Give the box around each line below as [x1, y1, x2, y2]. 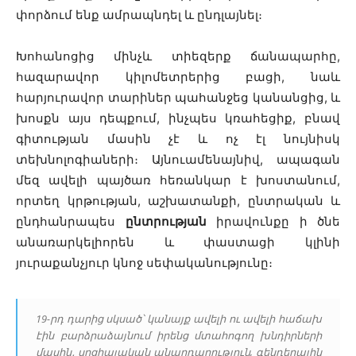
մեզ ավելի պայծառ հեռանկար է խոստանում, [16, 172, 340, 188]
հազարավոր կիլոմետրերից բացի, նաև [16, 69, 340, 85]
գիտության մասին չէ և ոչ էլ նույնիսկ [16, 131, 340, 147]
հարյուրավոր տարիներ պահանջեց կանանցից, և [16, 90, 340, 106]
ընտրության [125, 214, 207, 230]
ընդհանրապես [16, 214, 126, 230]
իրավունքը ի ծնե [206, 214, 340, 230]
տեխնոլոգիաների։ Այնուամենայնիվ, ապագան [16, 152, 340, 168]
